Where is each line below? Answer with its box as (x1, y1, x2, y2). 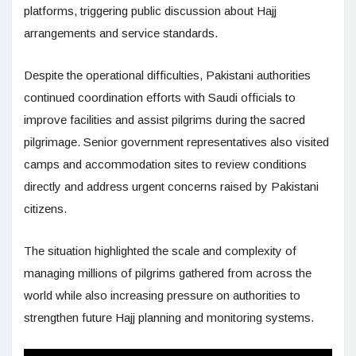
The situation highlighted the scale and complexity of (24, 244, 296, 258)
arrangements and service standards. (24, 26, 218, 41)
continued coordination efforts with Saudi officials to (24, 91, 296, 105)
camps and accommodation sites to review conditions (24, 157, 307, 172)
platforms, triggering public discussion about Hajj (24, 4, 277, 18)
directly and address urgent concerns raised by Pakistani (24, 180, 319, 194)
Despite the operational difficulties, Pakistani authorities (24, 68, 311, 83)
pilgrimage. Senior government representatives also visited (24, 135, 329, 149)
